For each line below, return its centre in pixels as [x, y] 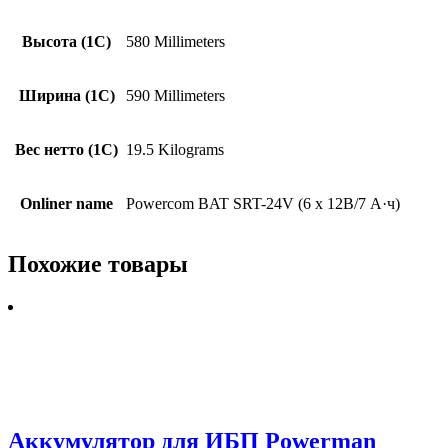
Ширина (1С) [66, 95]
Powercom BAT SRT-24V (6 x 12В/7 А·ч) [263, 203]
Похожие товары [98, 264]
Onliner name [66, 203]
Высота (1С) [66, 41]
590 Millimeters [175, 95]
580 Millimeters [175, 41]
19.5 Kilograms [175, 149]
